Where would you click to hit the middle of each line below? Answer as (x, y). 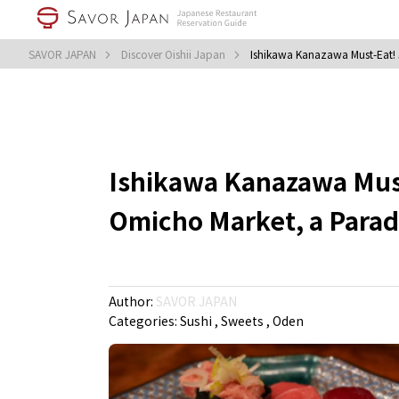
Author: (132, 301)
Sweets (244, 321)
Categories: (144, 321)
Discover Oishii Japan (175, 54)
